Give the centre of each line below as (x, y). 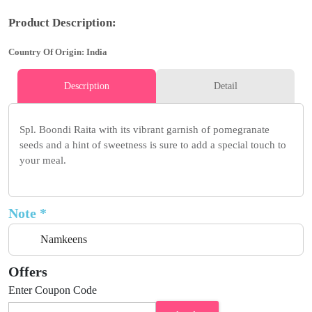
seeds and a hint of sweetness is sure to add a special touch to (153, 145)
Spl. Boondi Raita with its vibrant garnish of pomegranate (145, 129)
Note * (28, 213)
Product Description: (62, 22)
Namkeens (64, 239)
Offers (28, 271)
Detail (225, 86)
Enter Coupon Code (53, 290)
